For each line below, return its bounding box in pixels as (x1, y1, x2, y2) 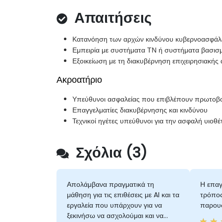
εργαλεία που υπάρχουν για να (66, 200, 162, 211)
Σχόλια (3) (72, 143, 147, 163)
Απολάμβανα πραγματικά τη (66, 179, 154, 190)
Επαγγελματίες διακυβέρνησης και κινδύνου (72, 105, 208, 115)
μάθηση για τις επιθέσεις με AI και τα (66, 190, 179, 200)
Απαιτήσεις (70, 8, 152, 28)
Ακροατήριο (56, 74, 102, 86)
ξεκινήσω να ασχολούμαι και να (66, 211, 164, 221)
